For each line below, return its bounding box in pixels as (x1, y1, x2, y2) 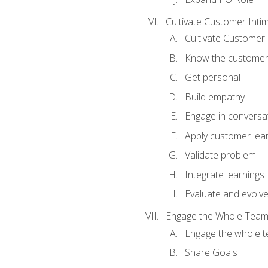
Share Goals (184, 246, 237, 260)
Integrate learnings (184, 167, 264, 181)
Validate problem (184, 148, 256, 162)
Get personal (184, 71, 240, 84)
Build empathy (184, 90, 245, 103)
